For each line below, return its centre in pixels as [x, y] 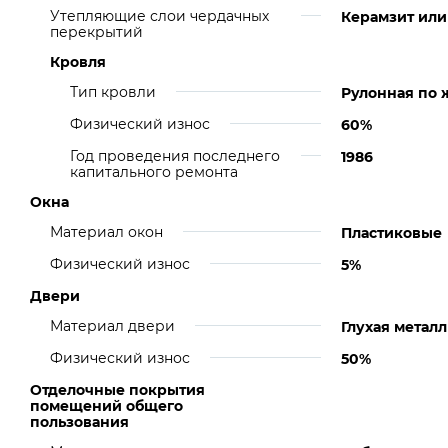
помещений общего [106, 406]
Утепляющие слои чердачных [159, 16]
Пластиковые [391, 233]
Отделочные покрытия [117, 390]
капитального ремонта [154, 172]
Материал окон [106, 232]
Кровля [78, 62]
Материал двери [112, 326]
